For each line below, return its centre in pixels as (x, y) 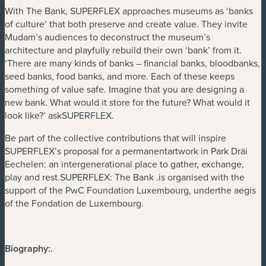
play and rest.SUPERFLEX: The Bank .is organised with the (125, 177)
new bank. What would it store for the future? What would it (127, 102)
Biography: (28, 248)
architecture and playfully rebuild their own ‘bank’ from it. (123, 50)
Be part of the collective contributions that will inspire (115, 137)
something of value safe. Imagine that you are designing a (124, 89)
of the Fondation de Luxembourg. (74, 203)
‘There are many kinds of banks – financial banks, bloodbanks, (132, 63)
